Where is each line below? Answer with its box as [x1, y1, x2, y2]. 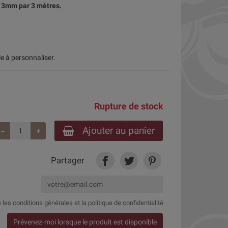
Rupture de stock [94, 101, 163, 111]
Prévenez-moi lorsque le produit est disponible [13, 217, 157, 226]
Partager [51, 155, 85, 166]
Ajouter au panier [82, 125, 155, 136]
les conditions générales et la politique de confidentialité [3, 199, 163, 207]
